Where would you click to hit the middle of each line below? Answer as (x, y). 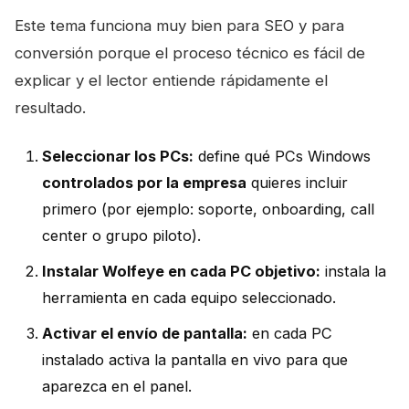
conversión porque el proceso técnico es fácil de (190, 52)
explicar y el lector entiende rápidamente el (171, 80)
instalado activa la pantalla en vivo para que (195, 359)
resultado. (50, 107)
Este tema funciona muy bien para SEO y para (179, 25)
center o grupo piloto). (121, 235)
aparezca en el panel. (117, 386)
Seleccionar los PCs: (118, 156)
